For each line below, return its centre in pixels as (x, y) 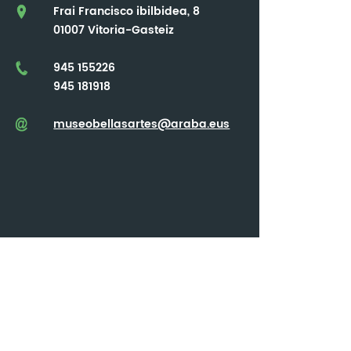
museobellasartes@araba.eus (142, 125)
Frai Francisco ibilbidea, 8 (127, 12)
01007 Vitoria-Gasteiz (114, 31)
